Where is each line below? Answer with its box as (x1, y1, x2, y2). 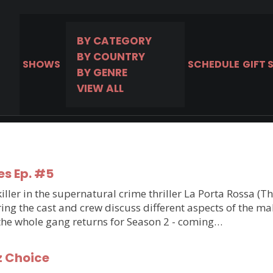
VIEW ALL (77, 81, 124, 96)
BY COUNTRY (77, 49, 145, 64)
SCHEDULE (188, 57, 239, 71)
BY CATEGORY (77, 34, 152, 48)
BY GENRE (77, 65, 127, 80)
